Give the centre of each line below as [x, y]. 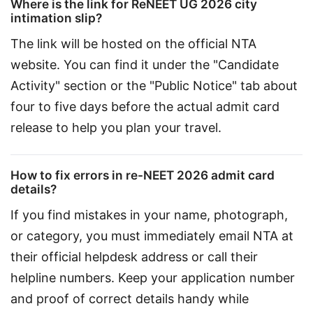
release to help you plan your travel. [116, 128]
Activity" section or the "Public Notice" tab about [156, 86]
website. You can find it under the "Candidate [146, 65]
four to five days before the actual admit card [147, 107]
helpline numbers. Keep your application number [154, 278]
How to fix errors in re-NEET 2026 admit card [143, 175]
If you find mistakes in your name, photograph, [151, 215]
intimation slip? [56, 17]
